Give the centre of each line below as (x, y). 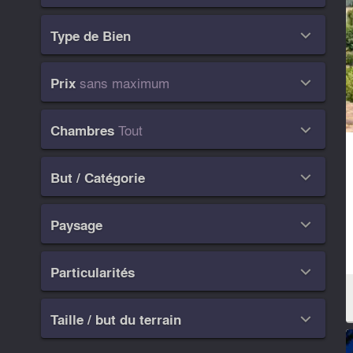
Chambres (83, 130)
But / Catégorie (98, 177)
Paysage (77, 225)
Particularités (93, 272)
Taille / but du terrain (116, 319)
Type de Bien (91, 35)
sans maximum (125, 82)
